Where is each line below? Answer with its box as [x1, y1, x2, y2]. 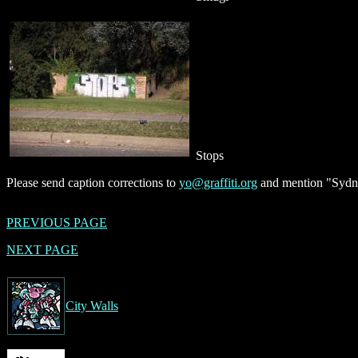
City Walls [66, 298, 118, 312]
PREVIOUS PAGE [6, 215, 107, 229]
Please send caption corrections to [6, 175, 179, 189]
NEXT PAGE [6, 242, 78, 257]
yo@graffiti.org [179, 175, 257, 189]
